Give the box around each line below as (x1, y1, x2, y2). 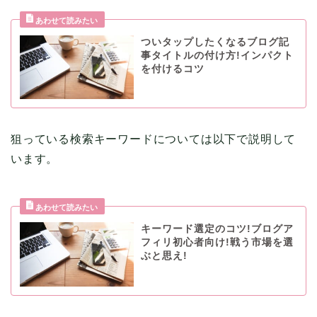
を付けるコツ (140, 63, 204, 74)
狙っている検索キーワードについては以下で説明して (11, 133, 296, 146)
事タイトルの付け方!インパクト (140, 50, 294, 61)
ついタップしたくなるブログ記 (140, 36, 289, 47)
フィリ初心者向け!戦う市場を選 (140, 237, 294, 248)
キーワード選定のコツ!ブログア (140, 224, 294, 235)
